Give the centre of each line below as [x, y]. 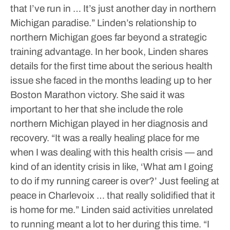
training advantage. [52, 52]
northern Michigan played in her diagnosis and [109, 123]
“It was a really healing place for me [124, 138]
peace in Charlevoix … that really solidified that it [113, 195]
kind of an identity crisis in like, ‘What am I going [112, 167]
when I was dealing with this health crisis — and [112, 152]
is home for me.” [45, 210]
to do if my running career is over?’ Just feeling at [115, 181]
